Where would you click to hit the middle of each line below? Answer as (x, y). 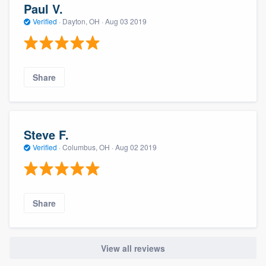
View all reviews (133, 248)
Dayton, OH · (83, 21)
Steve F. (46, 134)
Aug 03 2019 (126, 21)
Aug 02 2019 (136, 147)
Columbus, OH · (88, 147)
